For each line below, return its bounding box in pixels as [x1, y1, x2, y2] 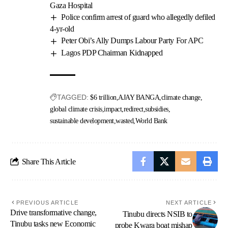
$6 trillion [90, 94, 117, 102]
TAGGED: [57, 93, 89, 102]
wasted [116, 117, 134, 125]
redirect [123, 105, 144, 113]
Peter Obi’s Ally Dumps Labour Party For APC [61, 36, 204, 45]
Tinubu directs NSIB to [123, 210, 192, 219]
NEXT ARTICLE [165, 199, 212, 206]
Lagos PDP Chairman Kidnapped [61, 48, 164, 58]
